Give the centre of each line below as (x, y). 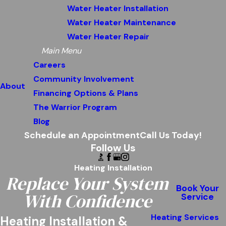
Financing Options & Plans (86, 93)
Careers (49, 65)
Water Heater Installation (118, 8)
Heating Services (185, 217)
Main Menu (61, 51)
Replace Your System (88, 184)
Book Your (198, 188)
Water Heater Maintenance (122, 22)
